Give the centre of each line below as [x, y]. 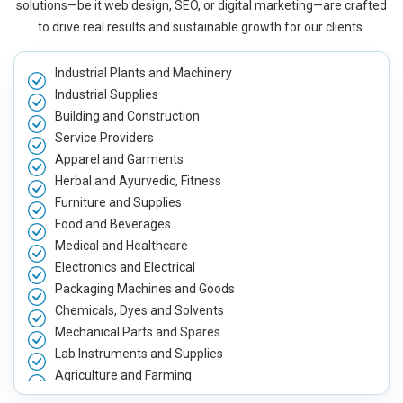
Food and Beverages [113, 224]
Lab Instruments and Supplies [139, 353]
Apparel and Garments [119, 159]
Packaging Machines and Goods [145, 288]
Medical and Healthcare [121, 245]
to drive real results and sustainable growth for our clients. [201, 27]
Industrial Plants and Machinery [143, 72]
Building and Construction [127, 116]
